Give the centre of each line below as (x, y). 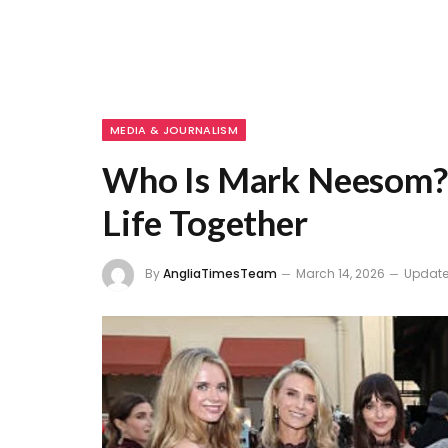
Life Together (205, 222)
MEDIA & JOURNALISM (174, 130)
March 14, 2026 (340, 274)
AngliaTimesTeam (220, 274)
